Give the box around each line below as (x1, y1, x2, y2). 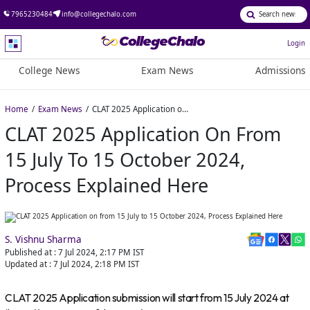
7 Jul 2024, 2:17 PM (58, 247, 131, 258)
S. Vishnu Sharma (5, 233, 82, 246)
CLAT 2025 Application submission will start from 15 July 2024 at (5, 291, 289, 305)
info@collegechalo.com (61, 9, 136, 19)
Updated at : (5, 259, 52, 270)
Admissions (255, 64, 305, 77)
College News (18, 64, 80, 77)
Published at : (5, 247, 57, 258)
